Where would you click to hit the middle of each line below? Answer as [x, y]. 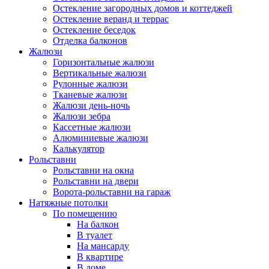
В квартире [100, 257]
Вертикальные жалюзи [100, 73]
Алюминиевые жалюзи [101, 138]
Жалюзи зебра [82, 116]
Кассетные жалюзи [92, 127]
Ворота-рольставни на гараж [112, 192]
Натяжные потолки [68, 203]
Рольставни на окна [93, 170]
